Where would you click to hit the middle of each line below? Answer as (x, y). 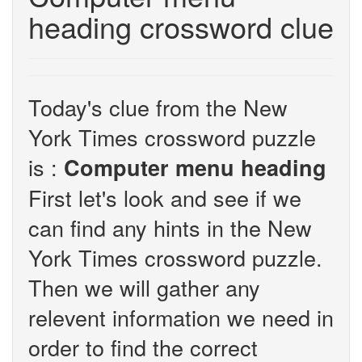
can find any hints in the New (170, 227)
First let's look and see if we (165, 198)
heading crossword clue (181, 26)
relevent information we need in (181, 317)
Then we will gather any (144, 287)
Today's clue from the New (158, 107)
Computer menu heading (195, 167)
